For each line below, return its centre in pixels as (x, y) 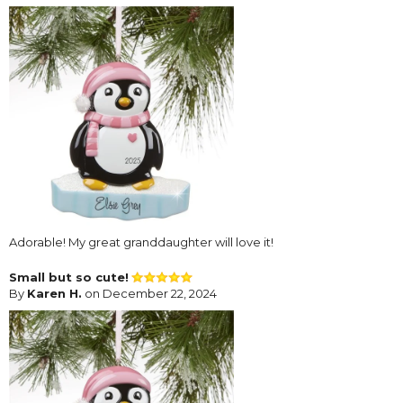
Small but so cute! (69, 278)
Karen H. (54, 294)
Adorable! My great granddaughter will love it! (141, 242)
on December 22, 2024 (149, 294)
